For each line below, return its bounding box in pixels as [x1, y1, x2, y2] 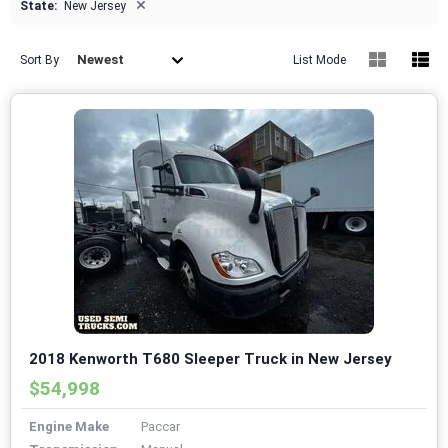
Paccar [141, 419, 180, 435]
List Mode [293, 53, 346, 68]
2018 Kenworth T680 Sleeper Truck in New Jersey [29, 350, 392, 369]
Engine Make [29, 419, 109, 435]
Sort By [20, 53, 59, 68]
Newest [77, 52, 124, 68]
